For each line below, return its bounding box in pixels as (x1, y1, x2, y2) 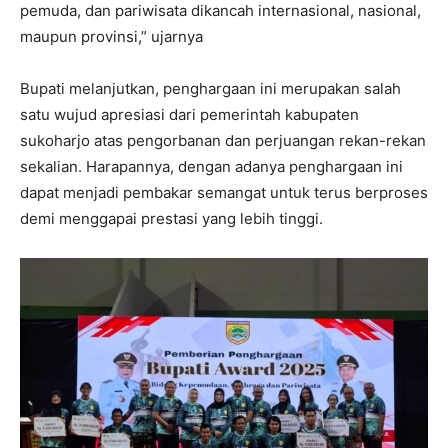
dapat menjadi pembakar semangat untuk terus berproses (20, 182, 428, 202)
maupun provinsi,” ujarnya (20, 26, 203, 46)
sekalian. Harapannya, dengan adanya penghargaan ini (20, 156, 403, 176)
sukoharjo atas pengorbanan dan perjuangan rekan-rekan (20, 130, 426, 150)
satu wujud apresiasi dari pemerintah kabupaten (20, 104, 359, 124)
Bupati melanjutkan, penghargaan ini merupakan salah (20, 78, 401, 98)
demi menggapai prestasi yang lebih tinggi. (20, 208, 323, 228)
